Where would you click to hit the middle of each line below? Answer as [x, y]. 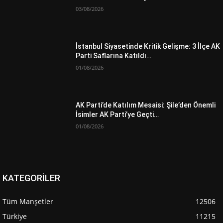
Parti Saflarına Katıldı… [114, 56]
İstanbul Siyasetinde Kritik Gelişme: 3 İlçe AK [148, 46]
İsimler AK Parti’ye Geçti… [117, 114]
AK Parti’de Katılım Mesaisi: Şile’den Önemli [146, 105]
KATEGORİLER [31, 178]
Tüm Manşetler [28, 201]
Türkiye [15, 216]
